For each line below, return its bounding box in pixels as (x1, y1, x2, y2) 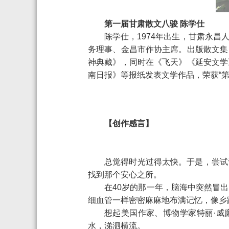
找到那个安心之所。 (88, 170, 162, 179)
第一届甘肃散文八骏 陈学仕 (104, 19, 204, 29)
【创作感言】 (104, 119, 153, 128)
